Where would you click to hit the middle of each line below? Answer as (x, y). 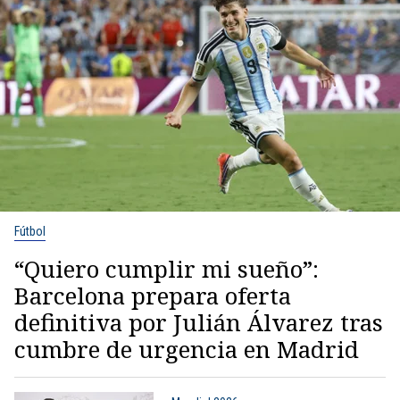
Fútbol (30, 231)
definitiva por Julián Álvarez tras (199, 322)
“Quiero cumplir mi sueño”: (167, 268)
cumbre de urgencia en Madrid (187, 349)
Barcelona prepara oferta (153, 295)
